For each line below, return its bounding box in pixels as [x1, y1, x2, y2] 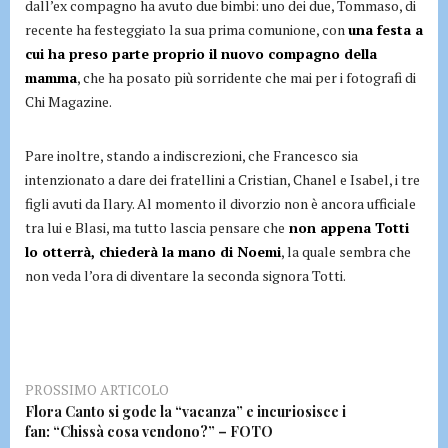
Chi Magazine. [25, 91, 112, 111]
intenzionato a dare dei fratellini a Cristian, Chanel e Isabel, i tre [25, 169, 420, 189]
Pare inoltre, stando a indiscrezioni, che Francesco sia [25, 145, 358, 165]
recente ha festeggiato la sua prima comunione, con [25, 19, 348, 39]
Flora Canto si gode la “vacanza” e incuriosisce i [25, 401, 346, 421]
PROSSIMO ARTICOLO [25, 379, 169, 399]
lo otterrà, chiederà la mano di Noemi [25, 241, 281, 261]
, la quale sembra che [281, 241, 411, 261]
